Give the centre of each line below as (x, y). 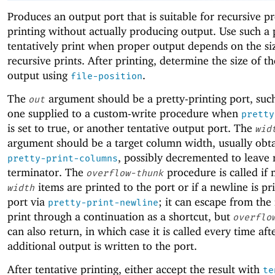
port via (28, 202)
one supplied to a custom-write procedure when (124, 114)
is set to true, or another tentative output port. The (131, 128)
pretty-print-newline (103, 203)
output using (39, 76)
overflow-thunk (125, 173)
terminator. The (47, 172)
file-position (107, 76)
